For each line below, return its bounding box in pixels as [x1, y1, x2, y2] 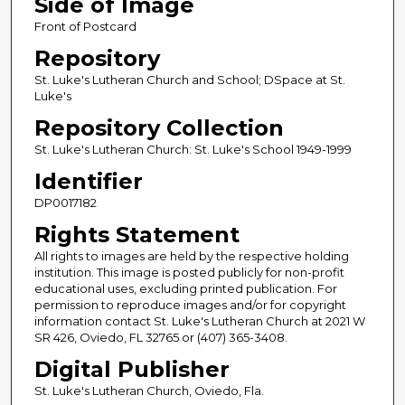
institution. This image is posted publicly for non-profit [33, 265, 344, 280]
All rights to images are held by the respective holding [33, 249, 349, 264]
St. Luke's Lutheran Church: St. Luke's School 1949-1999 [33, 142, 352, 157]
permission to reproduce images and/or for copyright [33, 297, 346, 313]
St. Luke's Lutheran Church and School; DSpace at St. [33, 72, 345, 88]
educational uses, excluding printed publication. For [33, 281, 337, 297]
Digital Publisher [33, 356, 230, 383]
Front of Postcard [33, 19, 137, 34]
